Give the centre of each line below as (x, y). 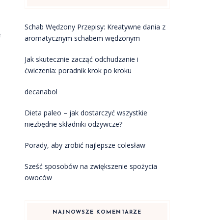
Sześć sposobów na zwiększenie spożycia (91, 166)
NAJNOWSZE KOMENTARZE (97, 212)
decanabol (41, 92)
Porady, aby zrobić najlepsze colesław (85, 145)
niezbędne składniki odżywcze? (73, 124)
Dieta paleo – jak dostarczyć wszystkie (86, 113)
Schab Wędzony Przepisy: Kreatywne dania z (95, 27)
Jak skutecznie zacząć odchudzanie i (81, 59)
